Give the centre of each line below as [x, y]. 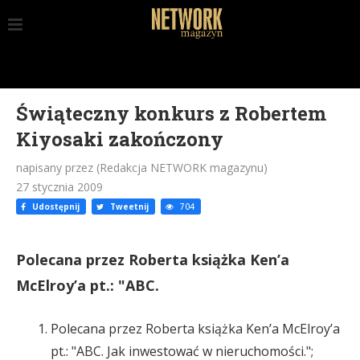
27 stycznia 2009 [59, 187]
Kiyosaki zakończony [120, 139]
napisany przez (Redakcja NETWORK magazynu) [142, 168]
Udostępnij [55, 207]
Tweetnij [128, 207]
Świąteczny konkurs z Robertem [171, 113]
